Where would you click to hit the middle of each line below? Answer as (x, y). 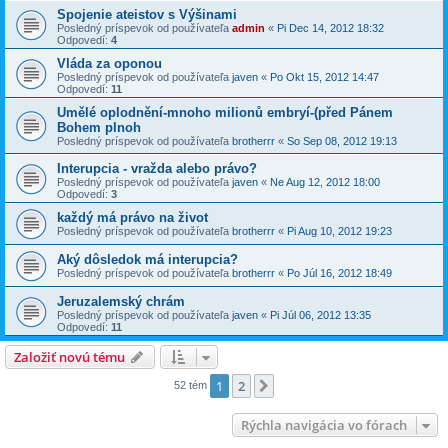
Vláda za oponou (109, 63)
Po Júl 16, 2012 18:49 (339, 273)
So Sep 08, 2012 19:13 (342, 141)
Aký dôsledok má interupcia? (147, 259)
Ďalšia (297, 387)
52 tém (192, 384)
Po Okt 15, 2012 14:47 (324, 77)
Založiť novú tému (69, 357)
